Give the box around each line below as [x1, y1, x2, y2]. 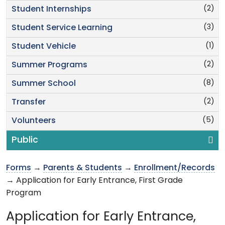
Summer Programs [12, 61, 87, 69]
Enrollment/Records [134, 164, 215, 172]
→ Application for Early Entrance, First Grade [6, 176, 183, 185]
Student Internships [12, 5, 91, 14]
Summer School [12, 79, 76, 88]
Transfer [12, 98, 46, 106]
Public [12, 136, 38, 145]
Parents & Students [43, 164, 122, 172]
